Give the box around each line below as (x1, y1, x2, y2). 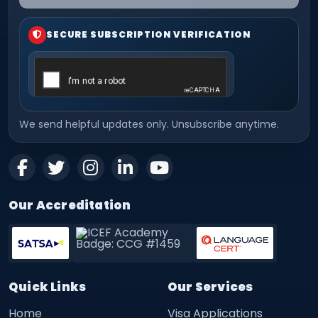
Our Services (168, 278, 253, 296)
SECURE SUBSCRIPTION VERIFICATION (46, 28, 251, 41)
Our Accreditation (9, 197, 131, 214)
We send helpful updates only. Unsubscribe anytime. (19, 116, 280, 131)
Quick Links (9, 278, 87, 296)
